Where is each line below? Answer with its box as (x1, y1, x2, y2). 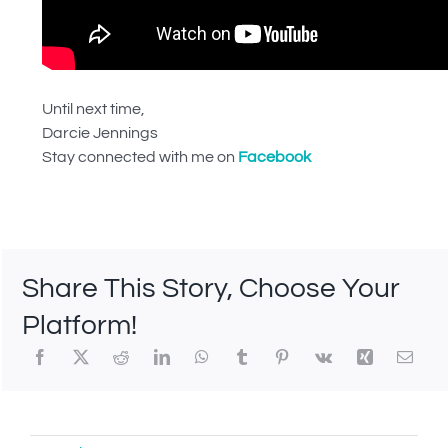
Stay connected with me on (41, 148, 238, 165)
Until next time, (41, 100, 145, 117)
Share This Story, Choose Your (21, 274, 400, 303)
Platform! (21, 311, 137, 340)
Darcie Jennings (41, 124, 158, 141)
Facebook (237, 148, 311, 165)
